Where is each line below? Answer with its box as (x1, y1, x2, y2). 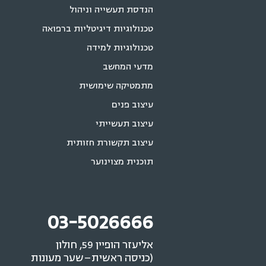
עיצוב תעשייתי (96, 118, 153, 130)
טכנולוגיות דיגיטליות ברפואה (42, 23, 153, 35)
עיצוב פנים (112, 99, 153, 111)
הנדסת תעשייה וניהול (69, 4, 153, 16)
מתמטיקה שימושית (79, 80, 153, 92)
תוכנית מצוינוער (91, 156, 153, 168)
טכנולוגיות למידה (87, 42, 153, 54)
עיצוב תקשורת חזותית (66, 137, 153, 149)
